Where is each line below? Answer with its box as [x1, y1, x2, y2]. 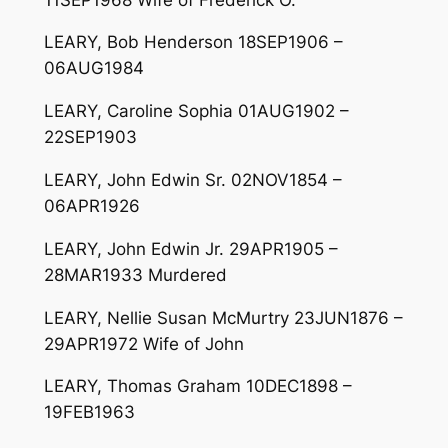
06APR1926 [43, 195, 140, 216]
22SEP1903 [43, 127, 137, 148]
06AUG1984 [43, 58, 144, 79]
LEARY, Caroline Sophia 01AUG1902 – [43, 101, 349, 122]
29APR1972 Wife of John [43, 333, 244, 354]
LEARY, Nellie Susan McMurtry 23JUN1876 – [43, 307, 403, 328]
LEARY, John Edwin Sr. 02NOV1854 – [43, 169, 342, 190]
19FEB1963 [43, 402, 135, 423]
